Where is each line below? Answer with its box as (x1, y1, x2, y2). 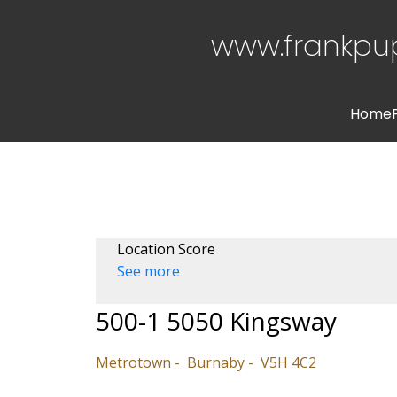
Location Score (116, 239, 215, 260)
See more (116, 261, 180, 282)
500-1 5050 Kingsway (95, 304, 337, 339)
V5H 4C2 (260, 353, 316, 373)
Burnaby (186, 353, 245, 373)
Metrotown (95, 353, 171, 373)
